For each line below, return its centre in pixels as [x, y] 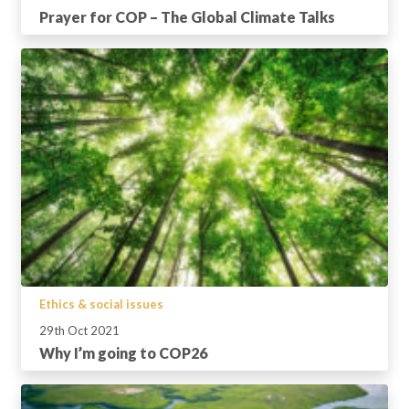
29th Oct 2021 [79, 331]
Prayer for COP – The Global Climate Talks [187, 17]
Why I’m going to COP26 [123, 353]
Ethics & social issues [101, 304]
